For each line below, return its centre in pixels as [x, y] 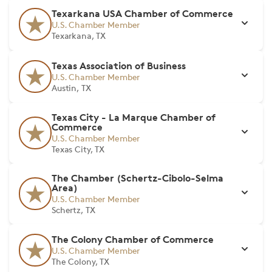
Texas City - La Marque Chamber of [134, 117]
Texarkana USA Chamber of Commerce [142, 13]
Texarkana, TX [79, 36]
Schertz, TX [73, 210]
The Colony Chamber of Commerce [133, 239]
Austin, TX [71, 88]
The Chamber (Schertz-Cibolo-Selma [138, 178]
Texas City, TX [78, 149]
